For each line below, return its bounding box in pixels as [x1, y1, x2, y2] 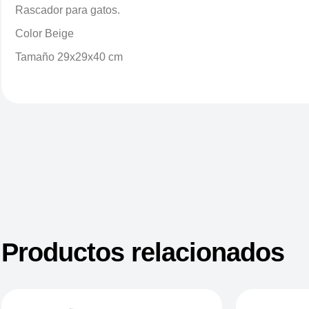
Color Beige [15, 28, 74, 39]
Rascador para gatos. [15, 4, 120, 16]
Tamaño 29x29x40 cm [15, 51, 123, 63]
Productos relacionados [1, 238, 284, 267]
